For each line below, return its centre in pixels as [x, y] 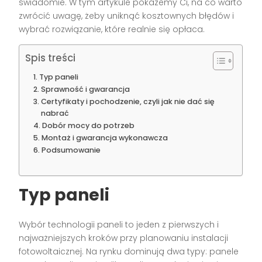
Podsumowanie [71, 150]
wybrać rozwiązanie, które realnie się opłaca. [112, 30]
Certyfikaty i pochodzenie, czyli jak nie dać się [127, 102]
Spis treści [51, 58]
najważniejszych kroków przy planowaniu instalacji [124, 238]
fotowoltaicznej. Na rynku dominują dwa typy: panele [129, 252]
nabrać [55, 113]
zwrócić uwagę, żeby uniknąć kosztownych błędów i [127, 16]
